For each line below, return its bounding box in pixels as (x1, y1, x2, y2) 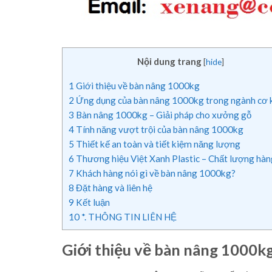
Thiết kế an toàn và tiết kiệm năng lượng (74, 138, 240, 149)
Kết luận (74, 196, 110, 208)
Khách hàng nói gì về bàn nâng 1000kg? (74, 167, 236, 178)
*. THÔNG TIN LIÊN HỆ (80, 211, 177, 222)
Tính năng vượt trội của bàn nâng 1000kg (74, 123, 243, 135)
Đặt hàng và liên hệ (74, 182, 152, 193)
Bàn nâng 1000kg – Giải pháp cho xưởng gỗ (74, 109, 251, 120)
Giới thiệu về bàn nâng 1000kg (74, 80, 200, 91)
